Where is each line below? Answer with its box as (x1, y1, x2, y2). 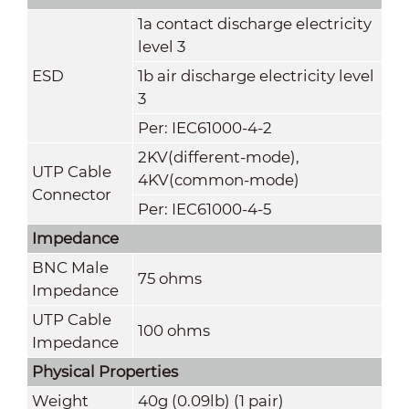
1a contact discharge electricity (137, 14, 372, 33)
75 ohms (137, 268, 202, 288)
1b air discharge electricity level (137, 66, 374, 85)
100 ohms (137, 320, 210, 340)
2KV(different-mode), (137, 147, 299, 166)
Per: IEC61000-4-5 (137, 199, 271, 218)
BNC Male (31, 257, 109, 277)
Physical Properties (31, 362, 178, 381)
